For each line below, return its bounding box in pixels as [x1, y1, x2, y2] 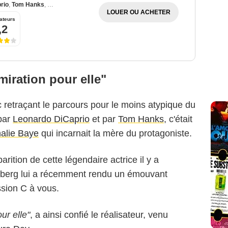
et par [90, 114, 118, 125]
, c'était [164, 114, 192, 125]
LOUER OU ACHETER [106, 9, 170, 16]
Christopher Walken [47, 1, 105, 9]
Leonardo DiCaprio [13, 114, 90, 125]
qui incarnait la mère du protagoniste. [39, 128, 192, 139]
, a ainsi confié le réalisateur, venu [30, 210, 168, 220]
